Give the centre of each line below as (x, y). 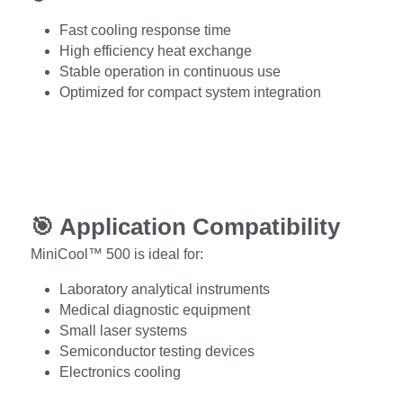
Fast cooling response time (145, 30)
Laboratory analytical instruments (165, 289)
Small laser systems (123, 330)
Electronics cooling (120, 372)
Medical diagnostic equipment (155, 309)
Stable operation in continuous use (170, 71)
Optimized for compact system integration (190, 92)
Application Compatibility (200, 226)
